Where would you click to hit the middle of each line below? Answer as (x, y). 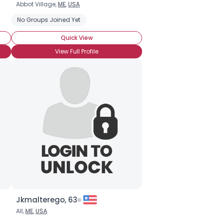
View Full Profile (77, 51)
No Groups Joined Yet (49, 20)
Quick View (77, 38)
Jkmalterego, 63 (47, 200)
